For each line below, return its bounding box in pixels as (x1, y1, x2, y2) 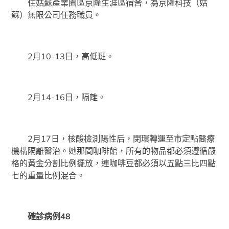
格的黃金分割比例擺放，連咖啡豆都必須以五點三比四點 (11, 157, 216, 168)
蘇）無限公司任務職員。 (11, 10, 102, 20)
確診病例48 (11, 211, 71, 221)
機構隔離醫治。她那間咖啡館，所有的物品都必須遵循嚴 (11, 145, 216, 156)
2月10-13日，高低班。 (11, 51, 114, 61)
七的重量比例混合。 (11, 170, 85, 180)
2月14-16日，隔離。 (11, 92, 106, 103)
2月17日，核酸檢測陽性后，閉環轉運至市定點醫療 (11, 133, 215, 144)
